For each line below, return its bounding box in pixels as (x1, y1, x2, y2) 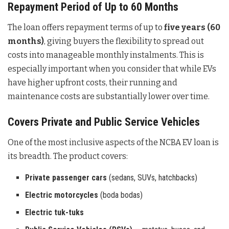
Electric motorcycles (25, 190, 99, 200)
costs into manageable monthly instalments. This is (8, 50, 204, 60)
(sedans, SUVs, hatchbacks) (107, 172, 198, 182)
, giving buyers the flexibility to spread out (44, 36, 204, 47)
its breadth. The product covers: (8, 151, 128, 161)
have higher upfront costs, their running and (8, 78, 177, 88)
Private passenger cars (25, 172, 107, 182)
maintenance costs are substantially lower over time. (8, 91, 210, 102)
